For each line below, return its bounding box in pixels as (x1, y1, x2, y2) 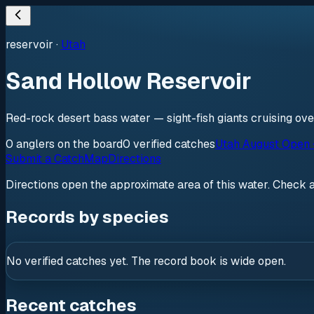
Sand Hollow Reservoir (6, 67, 252, 96)
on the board (55, 136, 123, 151)
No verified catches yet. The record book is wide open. (6, 253, 286, 268)
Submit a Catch (6, 151, 84, 166)
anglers (16, 136, 55, 151)
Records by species (6, 205, 169, 228)
